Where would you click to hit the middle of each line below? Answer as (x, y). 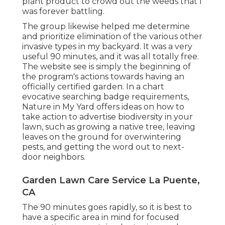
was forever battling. (63, 11)
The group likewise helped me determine (106, 26)
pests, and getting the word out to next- (103, 147)
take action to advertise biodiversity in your (107, 117)
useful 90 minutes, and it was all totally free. (110, 56)
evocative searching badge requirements (105, 96)
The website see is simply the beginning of (106, 66)
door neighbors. (54, 157)
